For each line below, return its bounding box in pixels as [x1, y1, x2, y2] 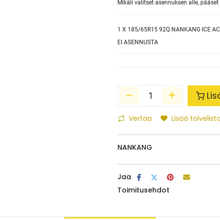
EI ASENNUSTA [117, 39, 158, 46]
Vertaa [129, 113, 152, 123]
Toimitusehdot [117, 185, 169, 195]
